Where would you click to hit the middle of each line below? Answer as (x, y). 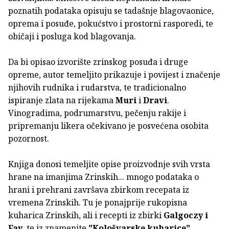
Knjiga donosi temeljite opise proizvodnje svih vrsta (109, 164)
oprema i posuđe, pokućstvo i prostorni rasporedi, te (111, 23)
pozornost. (29, 138)
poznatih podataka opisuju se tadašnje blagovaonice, (111, 10)
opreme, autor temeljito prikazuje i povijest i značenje (114, 74)
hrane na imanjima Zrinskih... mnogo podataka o (104, 177)
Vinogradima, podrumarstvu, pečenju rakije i (97, 113)
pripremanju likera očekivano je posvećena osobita (108, 125)
